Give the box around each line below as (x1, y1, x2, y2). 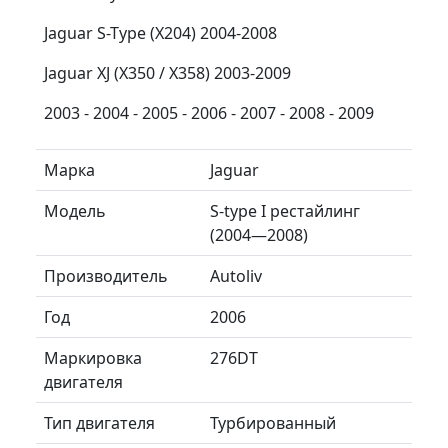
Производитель (44, 264, 168, 287)
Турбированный (210, 411, 336, 434)
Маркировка (44, 346, 142, 369)
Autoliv (210, 264, 262, 287)
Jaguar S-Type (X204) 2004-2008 (44, 21, 277, 44)
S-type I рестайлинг (210, 199, 360, 222)
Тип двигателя (44, 411, 155, 434)
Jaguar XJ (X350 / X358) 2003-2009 (44, 61, 291, 84)
